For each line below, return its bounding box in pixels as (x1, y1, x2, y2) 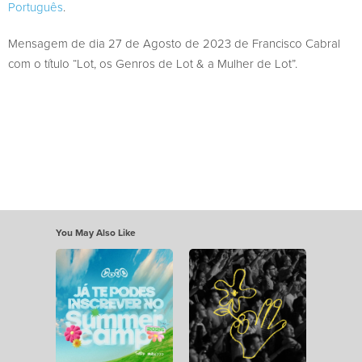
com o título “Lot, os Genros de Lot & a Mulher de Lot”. (8, 54, 297, 72)
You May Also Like (56, 225, 136, 239)
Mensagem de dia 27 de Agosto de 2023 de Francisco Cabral (8, 34, 340, 52)
